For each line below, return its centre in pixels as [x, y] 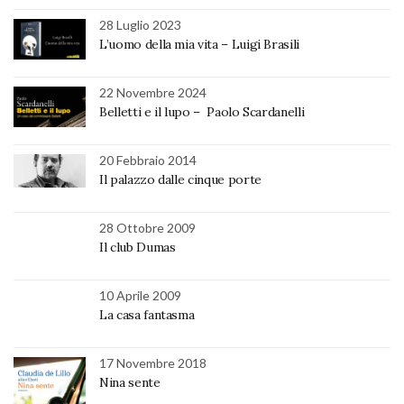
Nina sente [130, 383]
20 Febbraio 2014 [148, 161]
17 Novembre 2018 [153, 363]
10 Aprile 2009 [140, 296]
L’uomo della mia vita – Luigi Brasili [200, 45]
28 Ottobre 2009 [147, 228]
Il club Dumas [138, 248]
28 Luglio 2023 [140, 25]
